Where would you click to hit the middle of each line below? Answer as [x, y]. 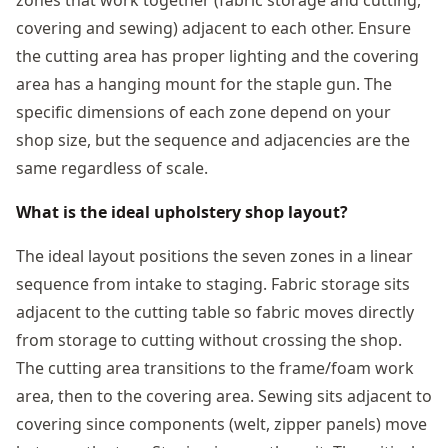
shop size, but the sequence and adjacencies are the [213, 139]
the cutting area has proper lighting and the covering [217, 55]
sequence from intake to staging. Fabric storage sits [213, 283]
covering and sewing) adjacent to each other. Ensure [213, 27]
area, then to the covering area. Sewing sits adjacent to [224, 395]
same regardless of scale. [112, 167]
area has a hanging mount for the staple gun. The [204, 83]
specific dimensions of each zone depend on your [203, 111]
